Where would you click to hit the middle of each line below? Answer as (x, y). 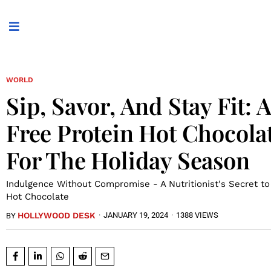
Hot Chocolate (38, 196)
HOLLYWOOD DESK (57, 215)
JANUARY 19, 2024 (136, 215)
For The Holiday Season (128, 160)
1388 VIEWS (197, 215)
